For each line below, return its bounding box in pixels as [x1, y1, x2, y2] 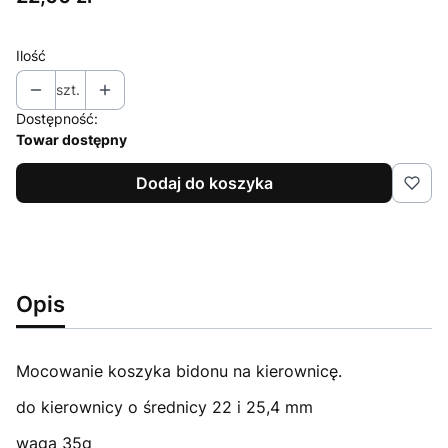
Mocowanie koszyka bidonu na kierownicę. [16, 361, 342, 381]
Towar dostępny [16, 131, 127, 148]
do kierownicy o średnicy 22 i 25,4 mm [16, 397, 313, 417]
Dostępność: [16, 110, 98, 127]
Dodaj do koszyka [135, 173, 273, 193]
